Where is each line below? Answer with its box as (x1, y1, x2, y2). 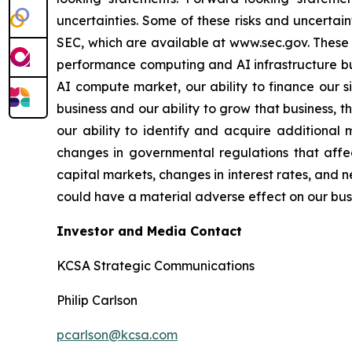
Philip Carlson (57, 292, 137, 308)
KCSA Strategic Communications (57, 258, 255, 273)
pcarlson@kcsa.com (57, 327, 178, 343)
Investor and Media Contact (57, 223, 242, 239)
